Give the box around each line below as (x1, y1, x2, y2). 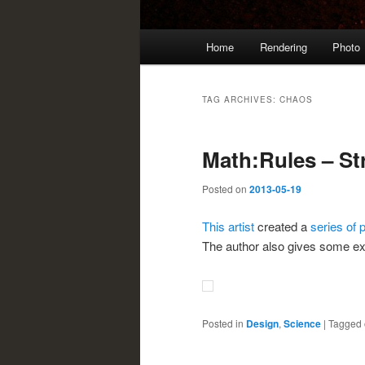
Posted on (202, 182, 249, 196)
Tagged (328, 316, 362, 331)
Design (246, 316, 279, 332)
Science (284, 316, 321, 332)
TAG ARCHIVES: (202, 94, 279, 106)
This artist (202, 217, 254, 235)
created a (254, 217, 310, 235)
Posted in (202, 316, 244, 331)
